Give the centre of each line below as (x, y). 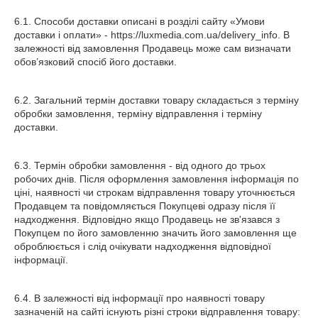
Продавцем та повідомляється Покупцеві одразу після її (145, 206)
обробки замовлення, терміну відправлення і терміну (138, 114)
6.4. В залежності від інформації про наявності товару (139, 298)
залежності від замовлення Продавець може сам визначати (153, 48)
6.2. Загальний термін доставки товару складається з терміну (157, 100)
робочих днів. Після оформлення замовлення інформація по (157, 179)
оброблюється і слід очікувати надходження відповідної (143, 246)
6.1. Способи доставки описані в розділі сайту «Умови (139, 21)
